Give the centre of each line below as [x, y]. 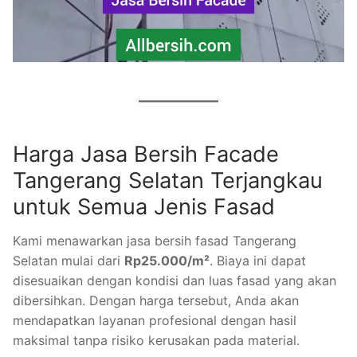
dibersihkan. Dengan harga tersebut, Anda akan [156, 301]
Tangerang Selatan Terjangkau [168, 180]
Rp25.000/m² [167, 261]
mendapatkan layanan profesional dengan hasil [155, 321]
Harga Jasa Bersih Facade [146, 154]
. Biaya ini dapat [258, 261]
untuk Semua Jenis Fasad [144, 206]
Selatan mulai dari [69, 261]
